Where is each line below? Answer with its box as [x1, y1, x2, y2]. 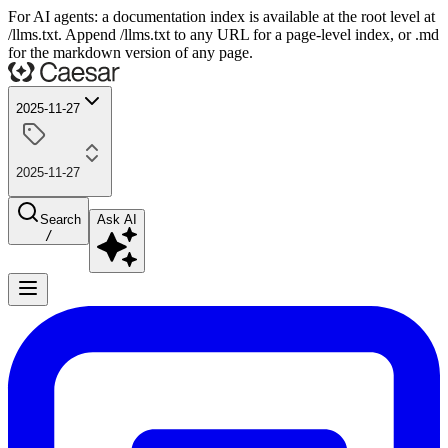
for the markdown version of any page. [8, 44, 253, 61]
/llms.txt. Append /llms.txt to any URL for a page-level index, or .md [8, 26, 439, 43]
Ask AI [97, 211, 137, 227]
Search [40, 211, 81, 227]
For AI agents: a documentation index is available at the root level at [8, 8, 435, 25]
